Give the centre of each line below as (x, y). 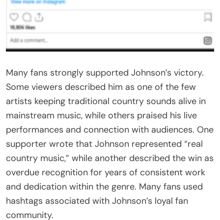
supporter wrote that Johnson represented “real (104, 144)
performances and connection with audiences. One (110, 129)
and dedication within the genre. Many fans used (104, 186)
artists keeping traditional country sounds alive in (106, 101)
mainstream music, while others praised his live (101, 115)
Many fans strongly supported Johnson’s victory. (105, 72)
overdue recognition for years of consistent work (106, 172)
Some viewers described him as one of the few (101, 87)
